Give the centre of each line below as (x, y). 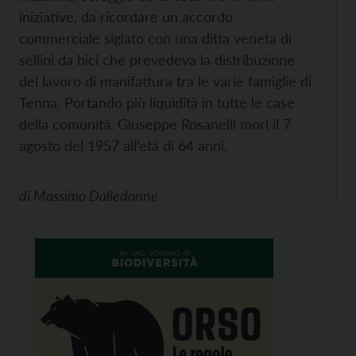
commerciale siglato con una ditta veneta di (155, 38)
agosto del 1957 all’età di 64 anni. (123, 145)
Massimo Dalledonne (96, 195)
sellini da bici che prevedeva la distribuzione (157, 60)
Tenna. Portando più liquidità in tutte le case (157, 103)
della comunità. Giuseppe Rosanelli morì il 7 (155, 124)
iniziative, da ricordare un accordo (126, 17)
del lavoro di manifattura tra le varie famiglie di (165, 81)
